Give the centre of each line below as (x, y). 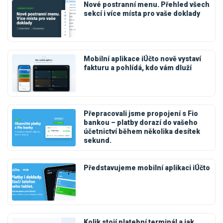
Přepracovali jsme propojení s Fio (141, 113)
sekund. (98, 140)
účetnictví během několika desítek (142, 131)
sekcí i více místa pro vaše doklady (142, 14)
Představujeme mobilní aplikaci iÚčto (147, 167)
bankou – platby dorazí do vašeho (141, 122)
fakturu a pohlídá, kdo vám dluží (138, 68)
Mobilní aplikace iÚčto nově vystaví (142, 59)
